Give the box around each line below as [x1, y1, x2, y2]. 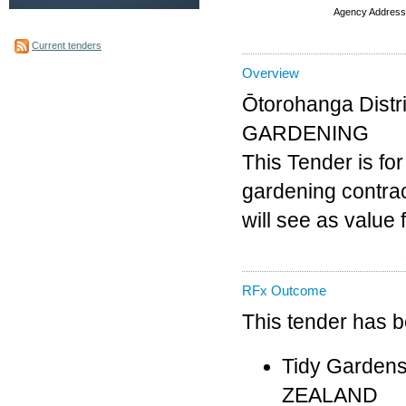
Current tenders [32, 39, 101, 51]
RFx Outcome [242, 283, 326, 299]
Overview [242, 65, 299, 82]
